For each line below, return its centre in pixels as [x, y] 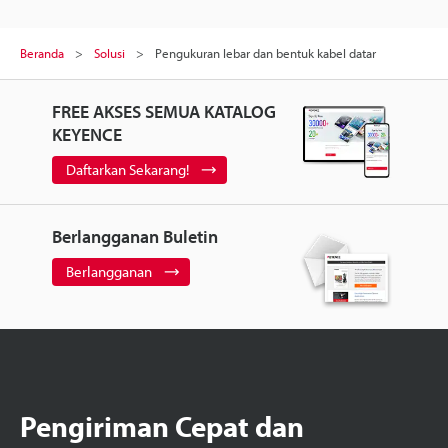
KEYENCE [86, 135]
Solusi [109, 53]
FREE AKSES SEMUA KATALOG [163, 112]
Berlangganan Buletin [134, 237]
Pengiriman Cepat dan [162, 425]
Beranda [42, 53]
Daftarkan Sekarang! [127, 170]
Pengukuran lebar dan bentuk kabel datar [265, 53]
